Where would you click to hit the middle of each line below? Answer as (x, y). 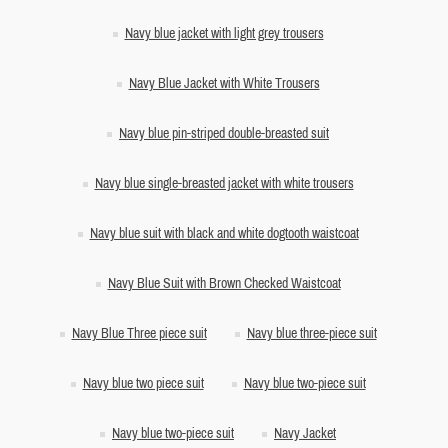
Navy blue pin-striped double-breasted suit (224, 133)
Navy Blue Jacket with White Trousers (224, 83)
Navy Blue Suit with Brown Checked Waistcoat (224, 283)
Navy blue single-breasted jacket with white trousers (224, 183)
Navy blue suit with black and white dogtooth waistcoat (224, 233)
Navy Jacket (305, 433)
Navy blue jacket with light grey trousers (224, 33)
